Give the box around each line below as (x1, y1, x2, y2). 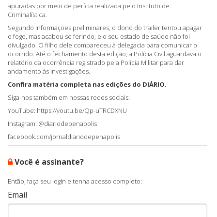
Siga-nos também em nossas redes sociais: (8, 93, 130, 102)
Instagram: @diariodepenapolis (8, 119, 97, 128)
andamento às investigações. (8, 66, 90, 76)
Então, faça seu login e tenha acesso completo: (8, 176, 142, 186)
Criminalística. (8, 10, 48, 19)
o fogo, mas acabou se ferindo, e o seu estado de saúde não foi (8, 31, 190, 41)
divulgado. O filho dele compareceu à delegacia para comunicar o (8, 40, 197, 49)
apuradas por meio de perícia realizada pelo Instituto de (8, 1, 170, 10)
